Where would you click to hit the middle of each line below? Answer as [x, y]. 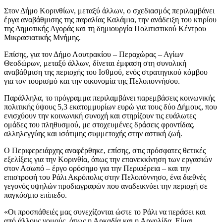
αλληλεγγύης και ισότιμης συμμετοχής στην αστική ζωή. [93, 133]
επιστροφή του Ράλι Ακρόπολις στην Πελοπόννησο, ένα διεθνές [105, 177]
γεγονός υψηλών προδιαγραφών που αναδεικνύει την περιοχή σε [106, 186]
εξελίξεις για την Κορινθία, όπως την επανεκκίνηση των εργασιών [108, 159]
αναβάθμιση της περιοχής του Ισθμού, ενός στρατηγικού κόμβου [106, 72]
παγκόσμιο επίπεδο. [35, 195]
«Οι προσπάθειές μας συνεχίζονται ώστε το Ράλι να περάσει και [105, 212]
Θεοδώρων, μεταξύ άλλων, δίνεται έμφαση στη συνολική [95, 63]
